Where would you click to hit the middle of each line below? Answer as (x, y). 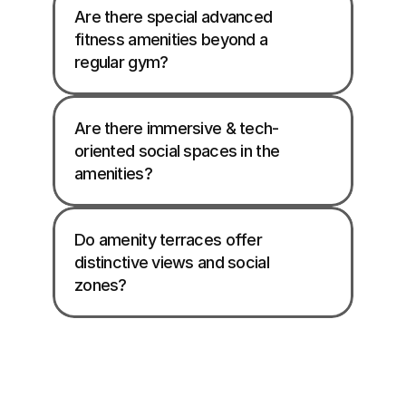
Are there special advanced (174, 17)
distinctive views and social (172, 262)
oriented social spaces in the (177, 151)
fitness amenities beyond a (171, 39)
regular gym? (121, 62)
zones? (101, 285)
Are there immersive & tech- (177, 128)
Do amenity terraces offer (168, 240)
